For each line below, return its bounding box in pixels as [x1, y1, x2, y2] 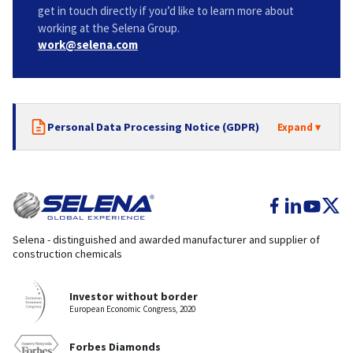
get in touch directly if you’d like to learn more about [38, 3, 294, 18]
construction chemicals [13, 247, 122, 261]
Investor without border [69, 289, 198, 303]
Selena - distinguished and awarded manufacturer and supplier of [13, 232, 320, 247]
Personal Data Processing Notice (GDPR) [47, 119, 259, 134]
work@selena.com [38, 37, 138, 52]
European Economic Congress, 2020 [69, 303, 195, 314]
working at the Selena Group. [38, 20, 180, 35]
